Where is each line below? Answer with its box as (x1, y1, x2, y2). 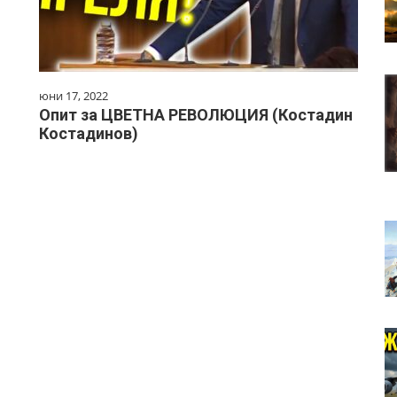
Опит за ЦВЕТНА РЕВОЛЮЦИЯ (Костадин (39, 105, 353, 124)
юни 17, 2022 (39, 87, 108, 104)
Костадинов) (39, 123, 138, 143)
